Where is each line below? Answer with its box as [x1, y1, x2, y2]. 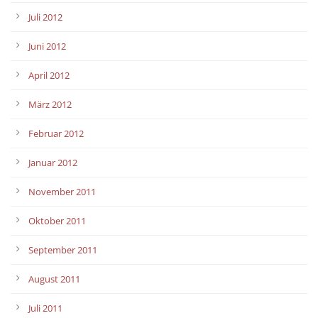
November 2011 [28, 185, 96, 198]
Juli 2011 [28, 301, 62, 314]
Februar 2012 [28, 126, 84, 140]
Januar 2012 [28, 155, 77, 169]
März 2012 [28, 97, 72, 111]
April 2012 [28, 68, 70, 82]
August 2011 [28, 272, 80, 285]
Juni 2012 [28, 39, 66, 53]
